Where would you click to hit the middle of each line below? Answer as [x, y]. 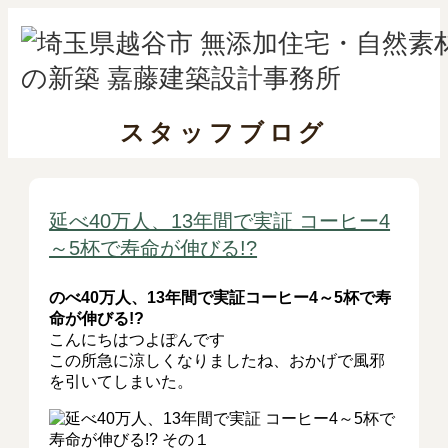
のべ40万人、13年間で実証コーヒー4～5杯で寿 [220, 297]
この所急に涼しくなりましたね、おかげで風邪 [217, 360]
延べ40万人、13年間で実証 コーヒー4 [220, 221]
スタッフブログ [224, 132]
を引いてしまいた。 [121, 381]
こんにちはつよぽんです [137, 339]
